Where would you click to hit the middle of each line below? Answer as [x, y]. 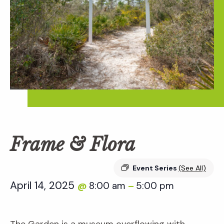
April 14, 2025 [44, 186]
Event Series [155, 168]
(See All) [192, 168]
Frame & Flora [73, 145]
